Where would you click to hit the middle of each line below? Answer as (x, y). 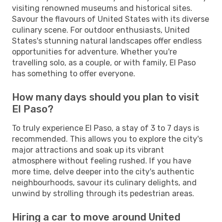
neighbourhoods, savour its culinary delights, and (104, 182)
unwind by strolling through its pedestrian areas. (103, 193)
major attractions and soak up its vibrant (88, 150)
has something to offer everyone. (74, 73)
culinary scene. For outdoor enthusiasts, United (101, 30)
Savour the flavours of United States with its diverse (111, 19)
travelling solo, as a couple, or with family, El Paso (104, 62)
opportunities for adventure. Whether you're (94, 52)
